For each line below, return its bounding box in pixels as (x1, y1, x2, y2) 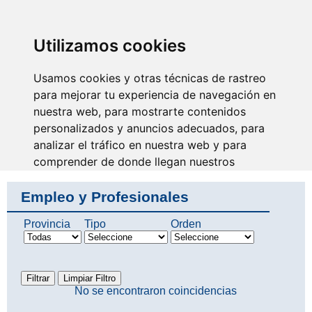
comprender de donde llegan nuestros (33, 155, 235, 169)
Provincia (23, 218, 70, 230)
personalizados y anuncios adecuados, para (33, 121, 265, 135)
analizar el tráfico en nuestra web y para (33, 138, 247, 152)
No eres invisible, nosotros (13, 108, 145, 120)
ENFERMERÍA (62, 24, 120, 36)
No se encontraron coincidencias (75, 285, 237, 297)
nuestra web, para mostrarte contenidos (33, 104, 246, 118)
